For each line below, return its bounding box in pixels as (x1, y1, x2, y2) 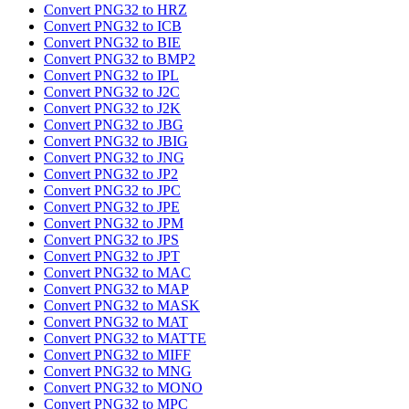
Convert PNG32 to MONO (44, 380, 203, 396)
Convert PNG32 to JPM (44, 215, 184, 232)
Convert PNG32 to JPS (44, 232, 179, 248)
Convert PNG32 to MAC (44, 265, 191, 281)
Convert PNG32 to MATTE (44, 330, 206, 347)
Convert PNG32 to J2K (44, 100, 181, 117)
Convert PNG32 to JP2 (44, 166, 178, 183)
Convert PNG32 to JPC (44, 183, 181, 199)
